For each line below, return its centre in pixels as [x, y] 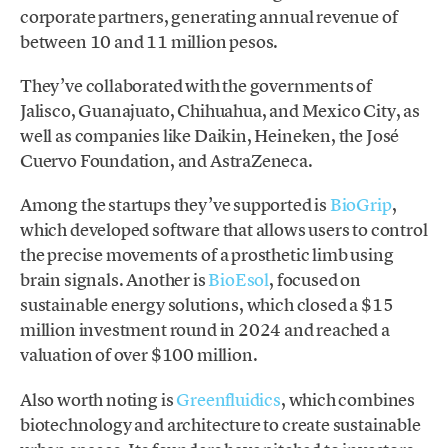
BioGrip [360, 205]
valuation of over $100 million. [139, 355]
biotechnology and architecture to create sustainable [220, 424]
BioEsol [239, 280]
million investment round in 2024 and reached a [205, 330]
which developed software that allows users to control [224, 230]
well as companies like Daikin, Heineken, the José [210, 136]
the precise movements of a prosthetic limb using [207, 255]
